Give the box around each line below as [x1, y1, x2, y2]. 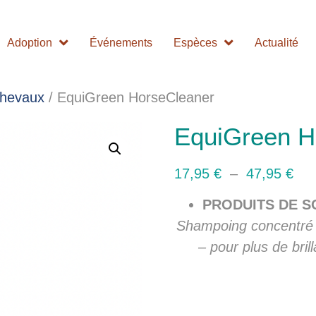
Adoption [7, 37, 53, 49]
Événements [90, 37, 153, 49]
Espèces [174, 37, 218, 49]
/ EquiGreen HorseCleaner [44, 89, 214, 105]
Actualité [255, 37, 299, 49]
